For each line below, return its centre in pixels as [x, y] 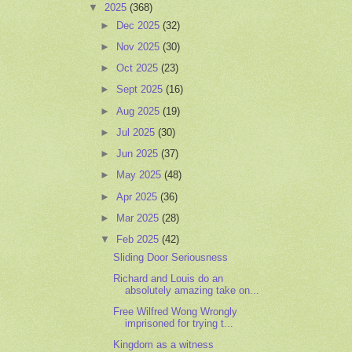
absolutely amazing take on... [192, 290]
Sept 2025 [141, 90]
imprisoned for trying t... [180, 324]
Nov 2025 [140, 47]
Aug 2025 [140, 111]
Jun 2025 [139, 154]
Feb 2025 [139, 239]
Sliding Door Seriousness [171, 257]
